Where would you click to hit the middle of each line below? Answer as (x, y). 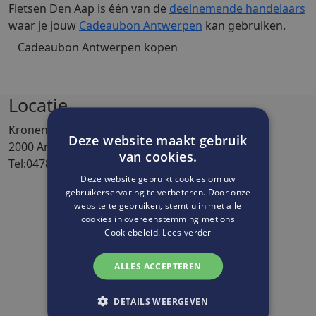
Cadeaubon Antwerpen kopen (98, 47)
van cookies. (158, 156)
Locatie (38, 105)
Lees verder (187, 232)
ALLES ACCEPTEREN (158, 266)
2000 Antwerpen (52, 147)
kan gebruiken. (244, 25)
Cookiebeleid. (134, 232)
